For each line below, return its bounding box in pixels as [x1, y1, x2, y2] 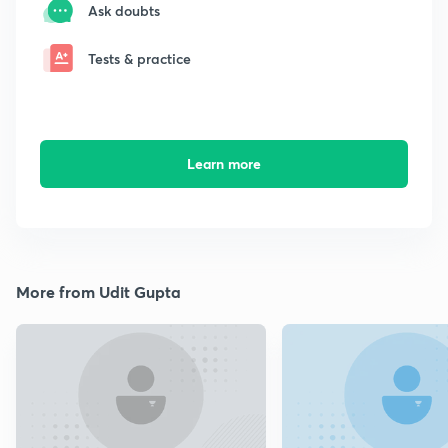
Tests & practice [88, 48, 191, 68]
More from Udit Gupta [16, 281, 181, 303]
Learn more [186, 154, 261, 174]
